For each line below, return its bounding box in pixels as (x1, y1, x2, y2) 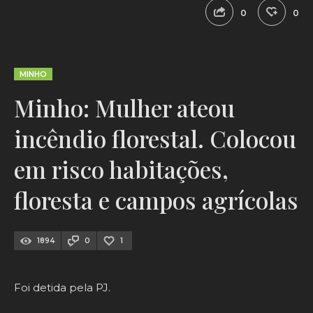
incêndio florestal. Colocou (14, 122, 296, 155)
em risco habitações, (14, 153, 228, 186)
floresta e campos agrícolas (14, 184, 298, 217)
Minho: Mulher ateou (14, 92, 235, 124)
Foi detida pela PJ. (14, 281, 110, 295)
